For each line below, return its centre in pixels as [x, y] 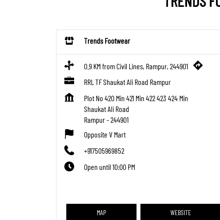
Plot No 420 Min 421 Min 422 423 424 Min [136, 98]
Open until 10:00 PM [110, 166]
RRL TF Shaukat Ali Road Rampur [127, 82]
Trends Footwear [107, 40]
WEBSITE [181, 212]
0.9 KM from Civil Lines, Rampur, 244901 [136, 66]
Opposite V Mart [105, 134]
